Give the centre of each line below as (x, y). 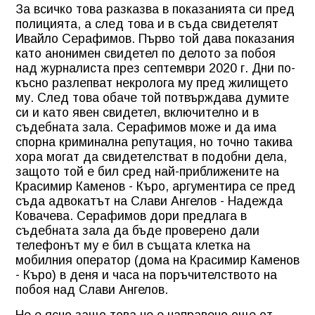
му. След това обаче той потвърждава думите (152, 97)
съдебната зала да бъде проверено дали (137, 230)
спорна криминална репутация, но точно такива (154, 142)
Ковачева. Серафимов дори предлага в (131, 216)
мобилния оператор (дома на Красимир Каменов (157, 260)
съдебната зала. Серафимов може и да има (146, 127)
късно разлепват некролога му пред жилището (152, 83)
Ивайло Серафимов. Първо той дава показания (155, 38)
